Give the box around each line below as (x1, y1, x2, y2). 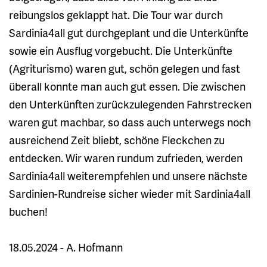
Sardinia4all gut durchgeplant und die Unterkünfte (9, 24, 249, 40)
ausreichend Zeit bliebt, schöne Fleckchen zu (9, 132, 225, 147)
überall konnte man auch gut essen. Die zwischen (9, 78, 246, 94)
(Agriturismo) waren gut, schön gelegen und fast (9, 60, 240, 76)
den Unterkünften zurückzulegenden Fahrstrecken (9, 96, 252, 111)
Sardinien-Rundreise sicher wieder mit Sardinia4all (9, 185, 250, 201)
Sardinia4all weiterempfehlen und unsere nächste (9, 167, 247, 183)
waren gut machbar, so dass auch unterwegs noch (9, 114, 251, 129)
